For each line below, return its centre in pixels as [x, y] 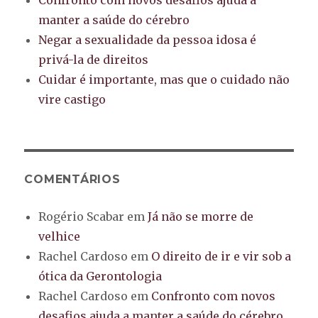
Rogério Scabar [82, 216]
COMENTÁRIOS [72, 179]
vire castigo [72, 99]
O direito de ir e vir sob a [221, 256]
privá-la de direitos [94, 59]
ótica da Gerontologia [100, 276]
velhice [60, 236]
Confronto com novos [214, 296]
